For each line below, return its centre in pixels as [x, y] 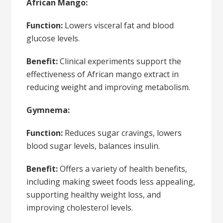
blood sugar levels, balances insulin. [93, 146]
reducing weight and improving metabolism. [109, 87]
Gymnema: [48, 110]
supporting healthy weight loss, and [94, 195]
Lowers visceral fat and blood [118, 26]
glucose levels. [53, 39]
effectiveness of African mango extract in [103, 74]
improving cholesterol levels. [80, 208]
